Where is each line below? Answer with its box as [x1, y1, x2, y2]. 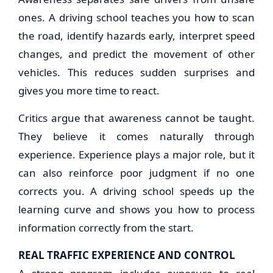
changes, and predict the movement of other [18, 47, 255, 61]
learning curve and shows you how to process [18, 202, 255, 216]
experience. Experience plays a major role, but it [18, 147, 255, 161]
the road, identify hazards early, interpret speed [18, 29, 255, 43]
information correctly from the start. [18, 221, 194, 235]
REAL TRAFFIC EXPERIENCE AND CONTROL [18, 248, 235, 262]
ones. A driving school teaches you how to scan [18, 10, 255, 24]
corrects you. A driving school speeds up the [18, 184, 255, 198]
